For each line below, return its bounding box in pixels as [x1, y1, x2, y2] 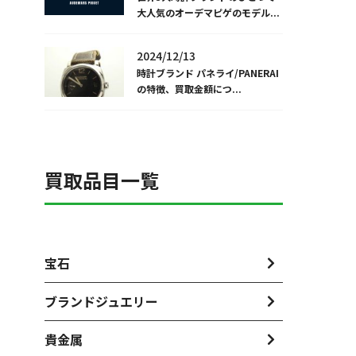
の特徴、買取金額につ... [137, 82, 242, 95]
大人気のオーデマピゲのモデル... [137, 6, 280, 19]
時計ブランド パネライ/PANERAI [137, 66, 279, 79]
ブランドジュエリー [44, 292, 158, 311]
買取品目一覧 [44, 166, 159, 194]
